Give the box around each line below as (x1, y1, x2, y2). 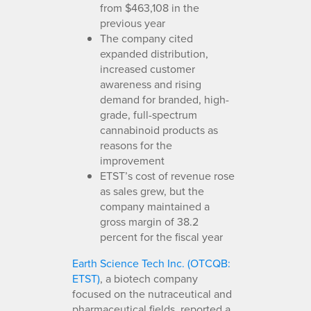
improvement (100, 152, 165, 168)
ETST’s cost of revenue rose (100, 167, 235, 183)
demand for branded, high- (100, 91, 229, 107)
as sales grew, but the (100, 183, 204, 199)
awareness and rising (100, 76, 201, 92)
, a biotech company (100, 270, 198, 286)
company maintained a (100, 198, 210, 214)
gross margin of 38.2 (100, 213, 199, 229)
